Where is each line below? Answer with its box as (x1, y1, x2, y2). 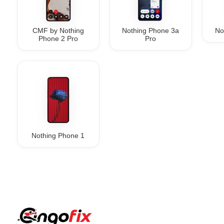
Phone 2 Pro (38, 34, 78, 43)
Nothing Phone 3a (122, 26, 179, 35)
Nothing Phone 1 (31, 131, 85, 139)
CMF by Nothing (32, 26, 84, 35)
